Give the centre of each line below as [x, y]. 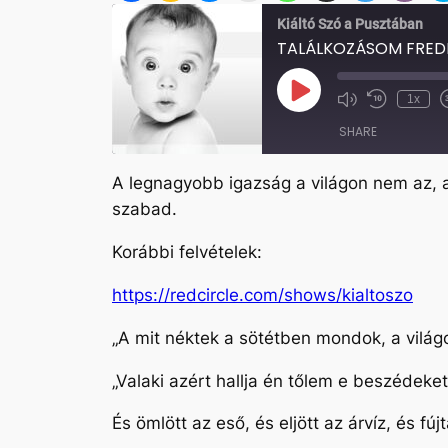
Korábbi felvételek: [187, 252]
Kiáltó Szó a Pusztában [350, 23]
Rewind [400, 105]
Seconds [404, 135]
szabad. [144, 209]
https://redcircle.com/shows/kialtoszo [262, 294]
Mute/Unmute [385, 105]
